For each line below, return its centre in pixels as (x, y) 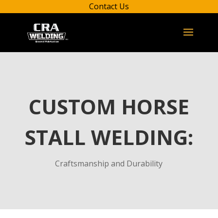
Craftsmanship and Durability (109, 163)
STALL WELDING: (109, 137)
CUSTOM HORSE (109, 106)
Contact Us (109, 6)
